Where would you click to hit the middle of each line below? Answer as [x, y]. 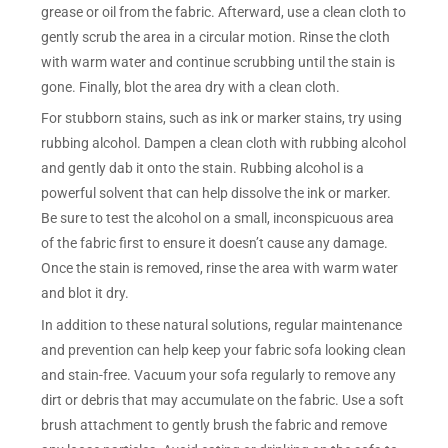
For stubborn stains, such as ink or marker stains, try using [222, 118]
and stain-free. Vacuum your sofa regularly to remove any [219, 375]
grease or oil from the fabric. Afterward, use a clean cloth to [224, 11]
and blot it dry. [85, 293]
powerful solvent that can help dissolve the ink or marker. [216, 193]
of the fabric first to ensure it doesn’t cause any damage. [215, 243]
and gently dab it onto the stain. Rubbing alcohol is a [203, 168]
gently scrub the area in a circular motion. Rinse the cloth [216, 36]
